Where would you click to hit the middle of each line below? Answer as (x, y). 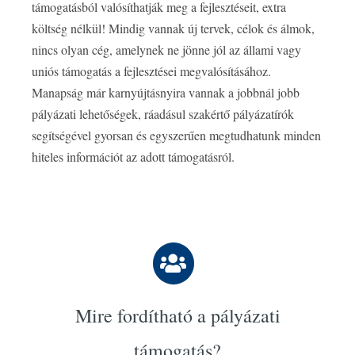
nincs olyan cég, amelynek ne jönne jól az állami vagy (166, 49)
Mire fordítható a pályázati (177, 315)
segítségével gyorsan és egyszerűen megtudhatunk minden (176, 135)
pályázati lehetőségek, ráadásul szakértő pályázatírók (163, 113)
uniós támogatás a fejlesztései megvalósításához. (151, 71)
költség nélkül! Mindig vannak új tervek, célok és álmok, (173, 28)
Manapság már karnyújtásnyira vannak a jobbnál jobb (166, 92)
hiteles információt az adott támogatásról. (133, 156)
